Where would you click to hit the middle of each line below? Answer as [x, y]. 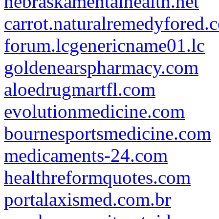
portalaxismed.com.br [88, 199]
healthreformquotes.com [97, 177]
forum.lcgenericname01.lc [104, 45]
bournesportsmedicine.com [108, 133]
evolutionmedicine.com [94, 111]
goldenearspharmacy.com [101, 67]
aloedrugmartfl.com [80, 89]
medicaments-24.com [86, 155]
